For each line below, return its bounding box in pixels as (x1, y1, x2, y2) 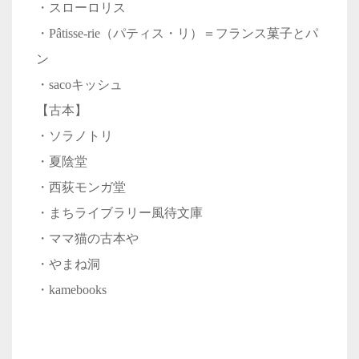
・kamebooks (36, 283, 107, 297)
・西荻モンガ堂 (36, 180, 126, 195)
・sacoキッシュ (36, 78, 123, 92)
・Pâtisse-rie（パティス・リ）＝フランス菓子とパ (36, 26, 318, 41)
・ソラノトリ (36, 129, 113, 143)
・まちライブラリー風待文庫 (36, 206, 203, 220)
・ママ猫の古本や (36, 232, 139, 246)
